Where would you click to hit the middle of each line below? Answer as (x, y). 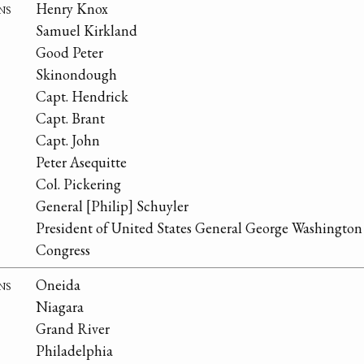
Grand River (73, 329)
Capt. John (68, 141)
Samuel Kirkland (87, 31)
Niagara (60, 307)
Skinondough (76, 75)
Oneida (58, 285)
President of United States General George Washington (199, 228)
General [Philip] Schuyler (112, 206)
